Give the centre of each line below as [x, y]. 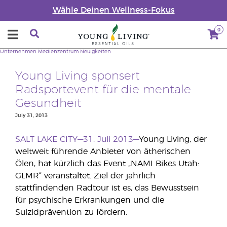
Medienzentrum [58, 52]
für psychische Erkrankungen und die [90, 200]
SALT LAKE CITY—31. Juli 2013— [77, 139]
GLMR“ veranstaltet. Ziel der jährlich [85, 176]
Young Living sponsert [78, 76]
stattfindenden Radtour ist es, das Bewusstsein [107, 188]
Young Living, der [173, 139]
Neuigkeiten [96, 52]
